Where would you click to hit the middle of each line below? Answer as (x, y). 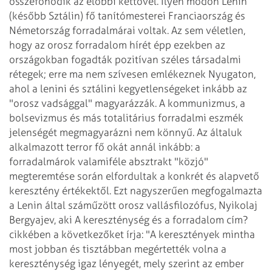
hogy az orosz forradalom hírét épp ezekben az (117, 45)
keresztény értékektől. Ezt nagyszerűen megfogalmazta (136, 190)
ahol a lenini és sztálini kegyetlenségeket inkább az (128, 88)
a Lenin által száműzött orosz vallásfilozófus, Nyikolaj (133, 205)
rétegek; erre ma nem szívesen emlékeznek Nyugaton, (132, 74)
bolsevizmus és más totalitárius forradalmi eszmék (126, 117)
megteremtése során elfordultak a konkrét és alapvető (134, 176)
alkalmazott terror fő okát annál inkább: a (105, 147)
